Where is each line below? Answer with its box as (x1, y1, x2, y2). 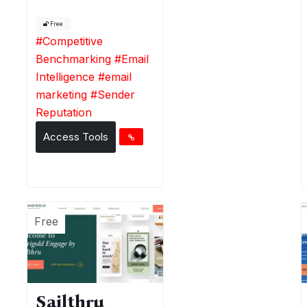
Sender (97, 87, 136, 101)
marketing (36, 87, 88, 101)
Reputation (36, 105, 93, 119)
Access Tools (43, 130, 109, 143)
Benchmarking (36, 51, 112, 66)
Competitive (42, 34, 103, 48)
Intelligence (36, 69, 95, 84)
